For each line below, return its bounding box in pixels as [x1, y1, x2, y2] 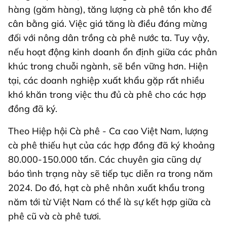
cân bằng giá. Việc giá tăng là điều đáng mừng [8, 18, 207, 30]
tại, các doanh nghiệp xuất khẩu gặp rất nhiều [8, 74, 204, 87]
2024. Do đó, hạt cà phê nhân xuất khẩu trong [8, 182, 205, 194]
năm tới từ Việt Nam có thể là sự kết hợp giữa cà [8, 196, 211, 208]
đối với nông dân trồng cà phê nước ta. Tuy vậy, [8, 32, 209, 44]
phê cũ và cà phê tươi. [8, 210, 101, 222]
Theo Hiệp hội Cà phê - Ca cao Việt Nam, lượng [8, 125, 208, 137]
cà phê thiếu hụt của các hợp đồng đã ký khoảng [8, 139, 215, 152]
